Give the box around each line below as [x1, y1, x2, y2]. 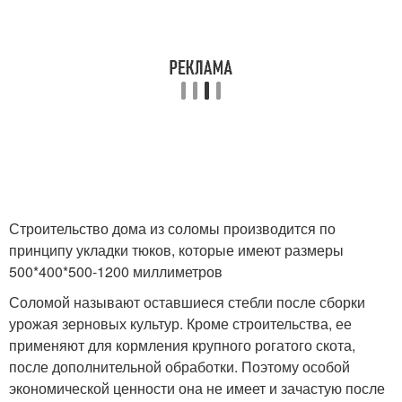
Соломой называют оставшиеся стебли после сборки [9, 292, 365, 312]
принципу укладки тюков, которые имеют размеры [9, 240, 344, 260]
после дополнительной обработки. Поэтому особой [9, 356, 350, 377]
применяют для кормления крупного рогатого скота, [9, 335, 355, 355]
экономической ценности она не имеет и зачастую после [9, 378, 385, 398]
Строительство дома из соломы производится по [9, 218, 336, 239]
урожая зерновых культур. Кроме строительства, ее [9, 313, 352, 334]
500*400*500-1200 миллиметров [9, 261, 223, 282]
